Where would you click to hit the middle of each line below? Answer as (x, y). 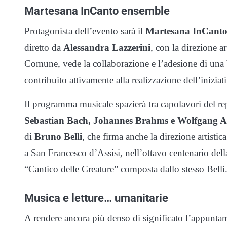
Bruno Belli (58, 136)
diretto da (44, 47)
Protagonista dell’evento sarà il (85, 31)
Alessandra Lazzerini (107, 47)
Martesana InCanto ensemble (97, 10)
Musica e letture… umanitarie (96, 197)
